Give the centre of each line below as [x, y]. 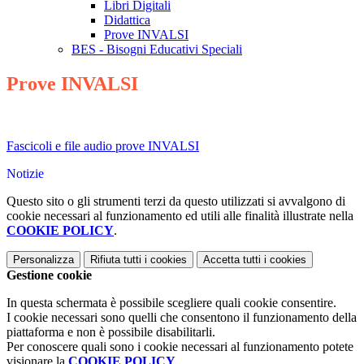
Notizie [25, 174]
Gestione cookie [49, 275]
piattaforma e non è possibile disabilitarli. [111, 332]
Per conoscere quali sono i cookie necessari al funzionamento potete [180, 347]
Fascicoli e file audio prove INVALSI [103, 146]
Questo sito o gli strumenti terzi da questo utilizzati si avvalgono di [176, 201]
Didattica [127, 20]
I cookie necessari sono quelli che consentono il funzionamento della [182, 318]
